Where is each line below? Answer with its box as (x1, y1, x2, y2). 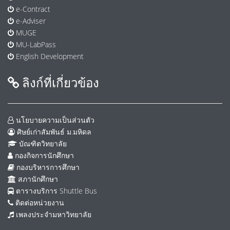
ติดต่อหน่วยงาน (13, 197, 64, 207)
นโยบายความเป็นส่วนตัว (14, 114, 94, 125)
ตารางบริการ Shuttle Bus (14, 185, 97, 196)
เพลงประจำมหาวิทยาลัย (14, 209, 91, 219)
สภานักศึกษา (16, 174, 58, 184)
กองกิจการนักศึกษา (13, 150, 74, 160)
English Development (14, 51, 84, 61)
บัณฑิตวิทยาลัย (17, 138, 67, 148)
